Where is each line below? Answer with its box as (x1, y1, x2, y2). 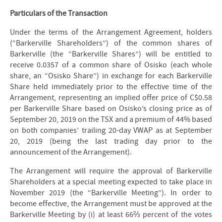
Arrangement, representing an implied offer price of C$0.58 (10, 93, 212, 103)
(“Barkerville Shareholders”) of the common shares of (10, 38, 212, 48)
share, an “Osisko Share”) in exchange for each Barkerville (10, 71, 212, 81)
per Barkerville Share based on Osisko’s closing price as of (10, 104, 212, 113)
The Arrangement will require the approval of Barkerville (10, 166, 212, 176)
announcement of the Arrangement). (10, 147, 132, 157)
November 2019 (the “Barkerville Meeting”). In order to (10, 188, 212, 198)
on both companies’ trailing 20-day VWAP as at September (10, 125, 212, 135)
